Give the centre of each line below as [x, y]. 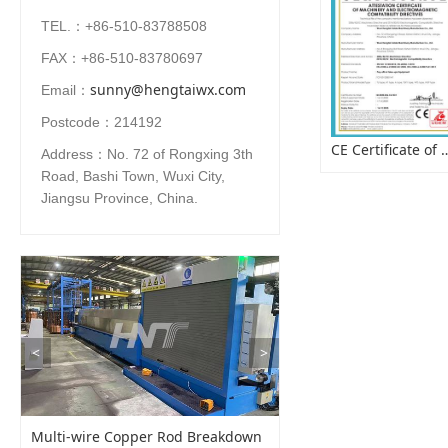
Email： [65, 90]
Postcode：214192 [101, 122]
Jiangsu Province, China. [119, 198]
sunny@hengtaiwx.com [168, 89]
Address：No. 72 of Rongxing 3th [147, 154]
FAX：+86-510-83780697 [122, 58]
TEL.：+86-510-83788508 [124, 26]
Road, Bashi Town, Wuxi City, [133, 176]
